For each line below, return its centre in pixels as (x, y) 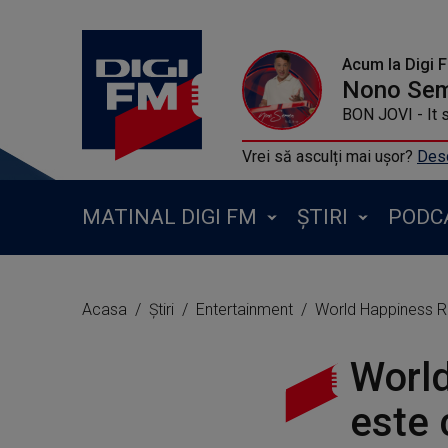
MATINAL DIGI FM (169, 217)
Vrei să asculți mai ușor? (329, 156)
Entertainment (246, 309)
